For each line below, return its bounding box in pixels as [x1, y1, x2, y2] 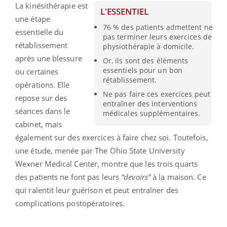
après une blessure [15, 53, 82, 63]
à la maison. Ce [150, 171, 206, 182]
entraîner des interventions [102, 99, 198, 109]
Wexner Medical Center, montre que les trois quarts [15, 158, 198, 169]
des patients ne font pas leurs [15, 171, 122, 182]
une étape [15, 13, 50, 24]
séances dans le [15, 105, 70, 116]
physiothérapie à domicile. [102, 41, 195, 51]
